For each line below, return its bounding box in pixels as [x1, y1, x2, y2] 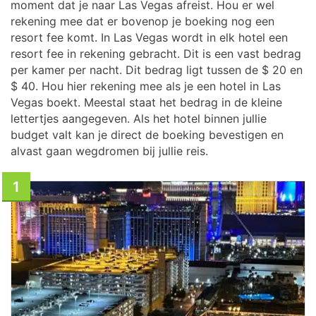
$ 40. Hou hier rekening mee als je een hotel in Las [11, 79, 281, 93]
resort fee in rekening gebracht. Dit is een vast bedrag [11, 47, 301, 61]
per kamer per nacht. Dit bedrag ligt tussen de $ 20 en [11, 63, 303, 77]
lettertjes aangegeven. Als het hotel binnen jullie [11, 111, 267, 126]
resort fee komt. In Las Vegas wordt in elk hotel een [11, 30, 288, 44]
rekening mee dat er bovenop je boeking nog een [11, 14, 274, 28]
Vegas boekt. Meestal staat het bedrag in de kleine [11, 95, 282, 109]
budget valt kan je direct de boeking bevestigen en [11, 128, 284, 142]
